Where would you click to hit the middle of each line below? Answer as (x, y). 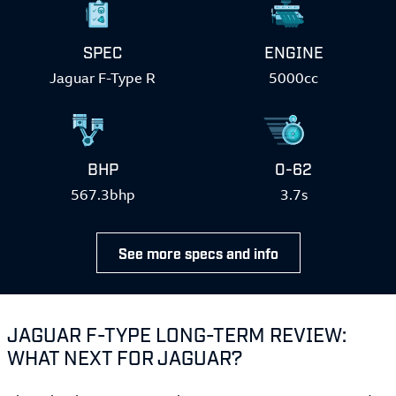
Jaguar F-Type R (103, 77)
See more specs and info (198, 252)
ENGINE (293, 51)
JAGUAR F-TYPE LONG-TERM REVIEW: (177, 333)
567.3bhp (103, 194)
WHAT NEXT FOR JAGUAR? (125, 356)
